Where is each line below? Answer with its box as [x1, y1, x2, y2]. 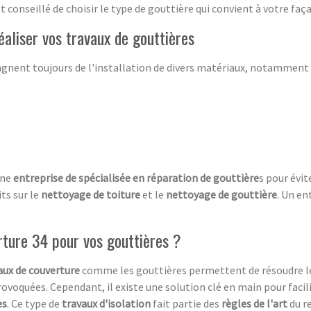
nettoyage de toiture [41, 187, 140, 201]
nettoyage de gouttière [166, 187, 277, 201]
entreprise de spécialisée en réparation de [13, 170, 211, 185]
